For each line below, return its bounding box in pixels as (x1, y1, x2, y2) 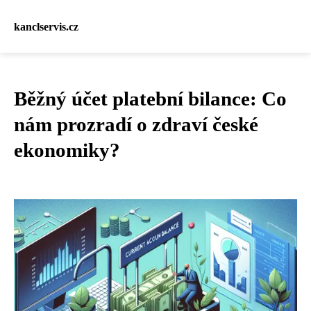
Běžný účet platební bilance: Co (14, 87, 287, 110)
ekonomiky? (14, 139, 120, 161)
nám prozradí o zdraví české (14, 113, 258, 135)
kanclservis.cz (14, 20, 78, 33)
